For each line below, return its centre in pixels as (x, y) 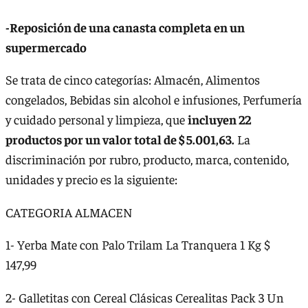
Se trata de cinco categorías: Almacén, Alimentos (133, 80)
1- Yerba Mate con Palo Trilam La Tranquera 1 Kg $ (138, 245)
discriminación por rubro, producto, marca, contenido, (147, 159)
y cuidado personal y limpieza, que (97, 120)
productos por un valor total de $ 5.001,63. (120, 140)
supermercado (46, 47)
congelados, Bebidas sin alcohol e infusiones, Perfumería (154, 100)
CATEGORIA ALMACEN (69, 212)
